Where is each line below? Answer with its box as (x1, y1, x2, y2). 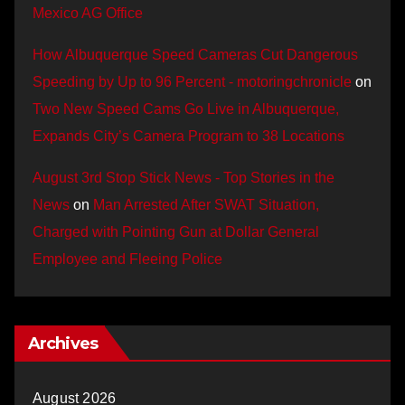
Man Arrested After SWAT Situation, (93, 197, 319, 213)
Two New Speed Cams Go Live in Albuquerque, (33, 101, 339, 118)
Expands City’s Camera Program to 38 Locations (33, 128, 344, 145)
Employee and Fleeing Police (33, 251, 222, 268)
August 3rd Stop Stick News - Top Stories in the (33, 170, 334, 186)
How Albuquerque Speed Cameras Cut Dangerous (33, 47, 358, 63)
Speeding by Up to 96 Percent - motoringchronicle (33, 74, 352, 90)
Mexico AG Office (33, 5, 143, 22)
